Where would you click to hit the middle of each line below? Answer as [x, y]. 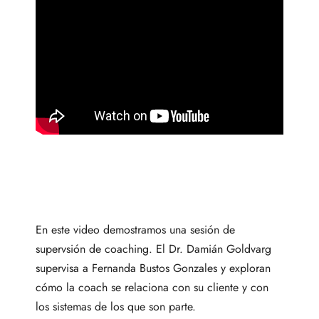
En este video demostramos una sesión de [135, 229]
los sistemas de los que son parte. [116, 306]
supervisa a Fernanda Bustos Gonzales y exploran [153, 268]
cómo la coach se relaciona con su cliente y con [152, 287]
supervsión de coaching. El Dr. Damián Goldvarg [153, 249]
